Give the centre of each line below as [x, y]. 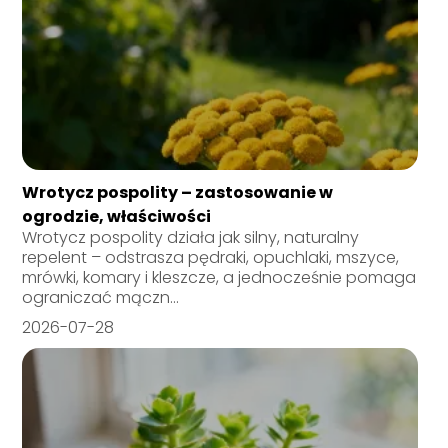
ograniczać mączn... [101, 298]
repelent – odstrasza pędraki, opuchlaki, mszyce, [211, 258]
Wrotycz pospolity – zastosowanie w [178, 193]
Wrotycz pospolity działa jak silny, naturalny [191, 238]
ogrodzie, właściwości [117, 217]
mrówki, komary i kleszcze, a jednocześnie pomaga [219, 278]
